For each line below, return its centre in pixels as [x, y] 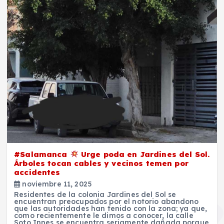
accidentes [37, 172]
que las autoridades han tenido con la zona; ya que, [111, 208]
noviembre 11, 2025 [56, 184]
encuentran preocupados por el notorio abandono [106, 201]
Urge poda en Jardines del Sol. [144, 154]
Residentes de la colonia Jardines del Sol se [95, 194]
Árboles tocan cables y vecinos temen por [101, 163]
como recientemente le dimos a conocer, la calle [104, 215]
